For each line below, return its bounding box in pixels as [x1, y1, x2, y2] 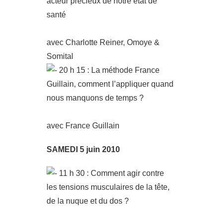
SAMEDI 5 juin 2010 [47, 145, 120, 154]
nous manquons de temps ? [47, 94, 144, 102]
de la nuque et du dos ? [47, 197, 129, 205]
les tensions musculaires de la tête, [47, 183, 169, 191]
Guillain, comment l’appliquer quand [47, 80, 173, 88]
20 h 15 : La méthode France [57, 66, 160, 74]
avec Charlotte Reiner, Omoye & [47, 38, 160, 47]
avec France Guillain [47, 121, 119, 130]
